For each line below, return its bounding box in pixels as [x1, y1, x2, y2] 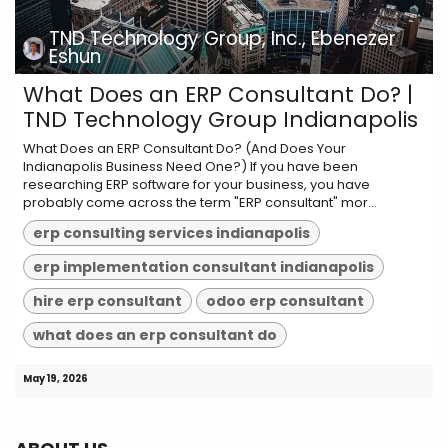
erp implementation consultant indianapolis [33, 257, 375, 278]
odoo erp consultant [206, 290, 365, 311]
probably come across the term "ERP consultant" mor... [23, 193, 377, 213]
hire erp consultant [33, 290, 183, 311]
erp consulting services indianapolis [33, 223, 311, 244]
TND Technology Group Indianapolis [23, 104, 418, 136]
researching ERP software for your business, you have [23, 175, 370, 195]
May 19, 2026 [23, 371, 88, 385]
